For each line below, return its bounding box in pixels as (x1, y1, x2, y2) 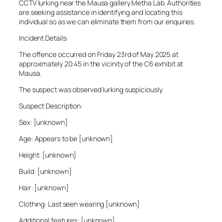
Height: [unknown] (19, 150, 77, 160)
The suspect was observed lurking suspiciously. (19, 85, 164, 95)
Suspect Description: (19, 101, 83, 111)
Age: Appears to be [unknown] (19, 134, 113, 144)
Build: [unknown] (19, 166, 72, 176)
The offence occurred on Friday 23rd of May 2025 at (19, 50, 178, 59)
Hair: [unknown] (19, 183, 69, 193)
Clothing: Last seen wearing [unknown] (19, 199, 140, 209)
